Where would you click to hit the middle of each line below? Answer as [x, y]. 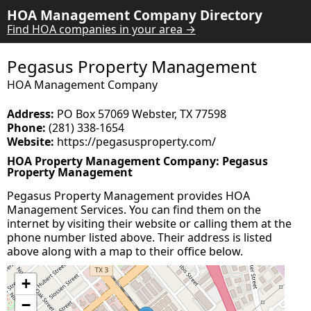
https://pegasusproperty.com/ [135, 142]
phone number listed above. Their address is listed [140, 237]
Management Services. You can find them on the [134, 210]
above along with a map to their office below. [125, 251]
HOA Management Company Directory [135, 15]
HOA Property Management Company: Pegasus [137, 161]
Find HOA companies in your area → [101, 29]
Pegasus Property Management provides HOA [128, 196]
